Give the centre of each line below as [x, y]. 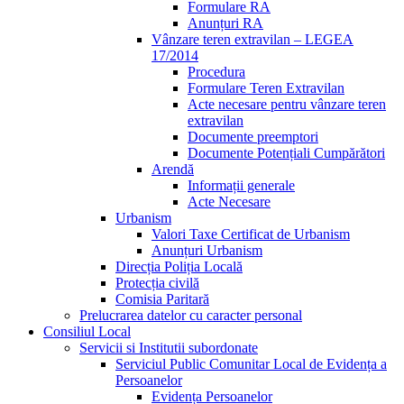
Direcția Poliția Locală [179, 267]
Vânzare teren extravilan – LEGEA [252, 40]
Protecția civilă [157, 283]
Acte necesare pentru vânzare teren [287, 105]
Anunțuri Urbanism [207, 251]
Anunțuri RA [225, 23]
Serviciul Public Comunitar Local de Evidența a [251, 364]
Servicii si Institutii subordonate [169, 348]
